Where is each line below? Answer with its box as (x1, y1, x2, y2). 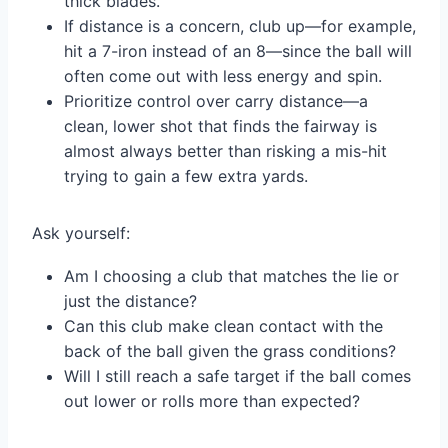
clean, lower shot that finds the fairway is (64, 116, 377, 137)
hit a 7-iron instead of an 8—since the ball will (64, 41, 412, 62)
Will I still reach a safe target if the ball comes (64, 366, 411, 387)
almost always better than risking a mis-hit (64, 141, 387, 162)
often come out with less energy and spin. (64, 66, 382, 87)
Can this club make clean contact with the (64, 316, 383, 337)
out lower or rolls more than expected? (64, 391, 360, 412)
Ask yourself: (32, 223, 130, 244)
